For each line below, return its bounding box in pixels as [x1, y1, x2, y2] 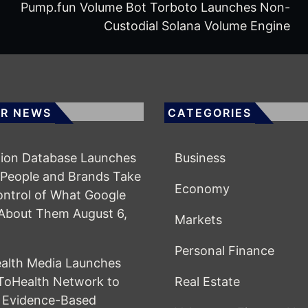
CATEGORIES [168, 106, 252, 120]
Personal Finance [175, 243, 274, 258]
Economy [175, 181, 230, 197]
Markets [175, 212, 222, 228]
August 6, [73, 206, 127, 221]
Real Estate [175, 274, 240, 289]
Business [175, 151, 225, 166]
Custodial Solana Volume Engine [104, 19, 291, 34]
